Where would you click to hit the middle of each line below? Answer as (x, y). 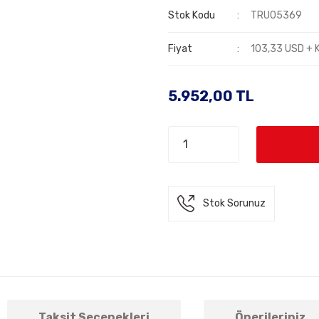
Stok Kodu (192, 15)
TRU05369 (277, 15)
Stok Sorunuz (234, 203)
